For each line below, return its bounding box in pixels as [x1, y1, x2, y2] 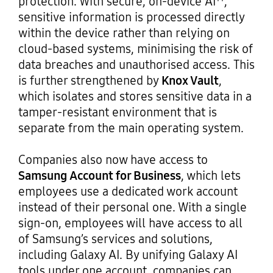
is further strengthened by [18, 73, 161, 88]
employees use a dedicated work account [18, 184, 238, 199]
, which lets [180, 168, 241, 183]
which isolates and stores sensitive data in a [18, 89, 252, 104]
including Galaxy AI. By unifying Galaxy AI [18, 247, 238, 263]
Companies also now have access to [18, 152, 208, 168]
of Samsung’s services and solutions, [18, 232, 213, 247]
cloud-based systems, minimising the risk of [18, 41, 253, 57]
